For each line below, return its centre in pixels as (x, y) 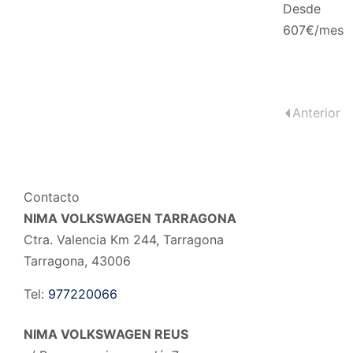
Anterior (316, 113)
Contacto (52, 197)
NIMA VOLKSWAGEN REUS (106, 334)
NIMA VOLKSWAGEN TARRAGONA (130, 218)
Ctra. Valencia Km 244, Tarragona (124, 240)
